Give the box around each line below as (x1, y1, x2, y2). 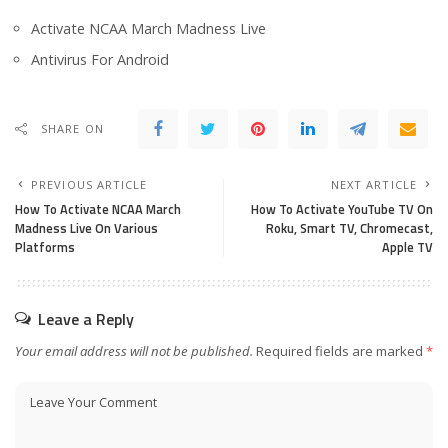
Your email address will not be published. (15, 342, 253, 361)
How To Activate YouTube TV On (251, 199, 433, 220)
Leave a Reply (38, 307, 134, 332)
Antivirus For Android (31, 50, 169, 70)
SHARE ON (41, 121, 104, 137)
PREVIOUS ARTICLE (31, 177, 148, 193)
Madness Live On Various (15, 218, 158, 239)
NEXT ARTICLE (330, 177, 417, 193)
